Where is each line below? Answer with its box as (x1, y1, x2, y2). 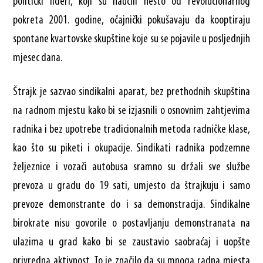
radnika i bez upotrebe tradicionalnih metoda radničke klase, (13, 123, 250, 136)
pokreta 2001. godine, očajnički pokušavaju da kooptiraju (13, 14, 250, 26)
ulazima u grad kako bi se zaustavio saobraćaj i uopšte (13, 236, 250, 248)
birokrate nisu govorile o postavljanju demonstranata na (13, 217, 250, 230)
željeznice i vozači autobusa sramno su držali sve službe (13, 161, 250, 173)
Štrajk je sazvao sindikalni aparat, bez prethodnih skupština (13, 86, 250, 98)
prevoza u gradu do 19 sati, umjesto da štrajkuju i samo (13, 180, 250, 192)
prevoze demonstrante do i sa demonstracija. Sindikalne (13, 198, 250, 211)
